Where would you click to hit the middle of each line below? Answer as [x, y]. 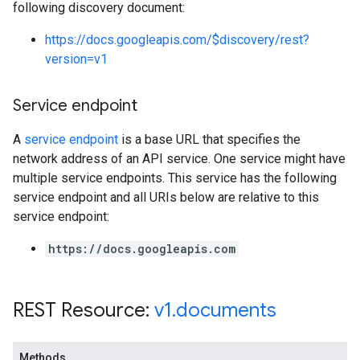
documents [226, 310]
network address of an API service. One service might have [179, 159]
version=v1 [76, 59]
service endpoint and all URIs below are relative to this [166, 197]
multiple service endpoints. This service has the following [175, 178]
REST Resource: [84, 310]
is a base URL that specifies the [209, 139]
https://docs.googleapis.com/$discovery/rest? [177, 40]
